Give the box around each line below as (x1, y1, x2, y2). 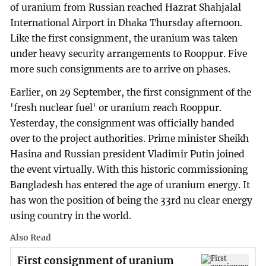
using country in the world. (10, 210, 132, 222)
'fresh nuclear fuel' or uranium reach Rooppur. (10, 102, 222, 114)
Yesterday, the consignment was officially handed (10, 118, 235, 129)
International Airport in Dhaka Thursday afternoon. (10, 17, 243, 28)
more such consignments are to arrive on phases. (10, 63, 231, 75)
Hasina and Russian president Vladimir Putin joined (10, 148, 245, 160)
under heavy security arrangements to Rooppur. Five (10, 47, 248, 59)
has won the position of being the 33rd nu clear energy (10, 195, 253, 207)
